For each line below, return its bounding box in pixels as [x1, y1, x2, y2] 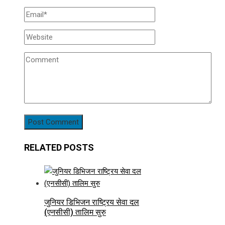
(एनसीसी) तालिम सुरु [44, 207, 106, 217]
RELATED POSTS [24, 142, 94, 153]
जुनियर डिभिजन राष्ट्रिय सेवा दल [44, 197, 139, 207]
